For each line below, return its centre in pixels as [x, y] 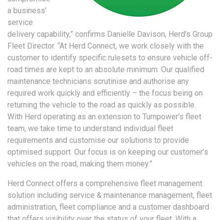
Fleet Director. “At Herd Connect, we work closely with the [106, 46]
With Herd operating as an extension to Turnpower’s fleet [104, 117]
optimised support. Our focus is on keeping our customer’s [108, 152]
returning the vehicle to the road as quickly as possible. [102, 105]
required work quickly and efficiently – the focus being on [105, 93]
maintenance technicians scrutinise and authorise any [98, 82]
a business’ [27, 11]
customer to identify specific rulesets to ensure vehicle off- [110, 58]
